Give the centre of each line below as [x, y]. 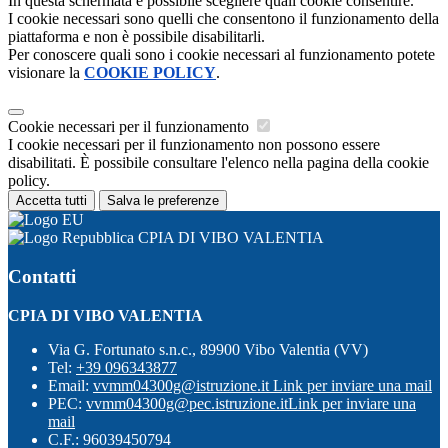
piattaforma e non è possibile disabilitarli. [136, 37]
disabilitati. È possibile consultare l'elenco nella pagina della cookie [218, 163]
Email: [70, 385]
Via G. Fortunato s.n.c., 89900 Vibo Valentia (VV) [208, 349]
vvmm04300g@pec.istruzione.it [187, 403]
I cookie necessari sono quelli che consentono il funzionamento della [223, 19]
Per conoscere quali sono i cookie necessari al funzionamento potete [221, 55]
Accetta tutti [51, 201]
